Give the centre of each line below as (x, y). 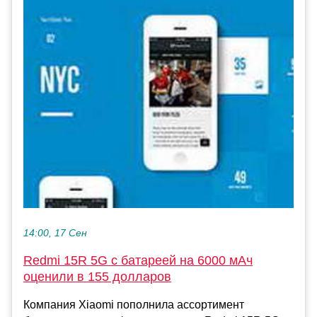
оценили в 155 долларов (97, 277)
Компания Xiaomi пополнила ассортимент (134, 305)
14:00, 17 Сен (55, 234)
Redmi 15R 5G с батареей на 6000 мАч (138, 261)
